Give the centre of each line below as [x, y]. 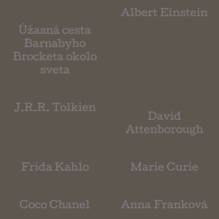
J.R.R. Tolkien [55, 109]
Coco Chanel [55, 207]
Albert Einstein [164, 14]
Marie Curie [164, 169]
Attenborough [164, 131]
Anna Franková [164, 207]
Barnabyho [55, 45]
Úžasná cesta [55, 32]
